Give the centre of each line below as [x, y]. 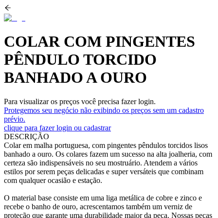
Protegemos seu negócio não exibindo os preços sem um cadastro [104, 110]
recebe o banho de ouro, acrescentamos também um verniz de [98, 206]
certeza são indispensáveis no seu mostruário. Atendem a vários [101, 163]
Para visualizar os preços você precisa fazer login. [80, 101]
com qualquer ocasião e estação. [53, 180]
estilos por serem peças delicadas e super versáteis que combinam [104, 171]
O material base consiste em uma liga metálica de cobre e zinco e [103, 198]
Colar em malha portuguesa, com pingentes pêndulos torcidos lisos [106, 145]
